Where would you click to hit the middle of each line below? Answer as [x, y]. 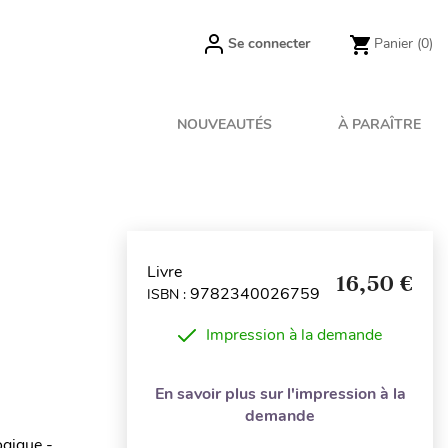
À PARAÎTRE [379, 124]
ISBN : [168, 294]
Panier [393, 43]
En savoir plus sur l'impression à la [280, 394]
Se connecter [269, 43]
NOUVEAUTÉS [225, 124]
